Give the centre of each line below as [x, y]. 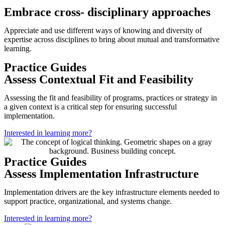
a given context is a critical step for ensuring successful [90, 107]
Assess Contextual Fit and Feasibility [99, 79]
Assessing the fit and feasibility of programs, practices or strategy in [110, 98]
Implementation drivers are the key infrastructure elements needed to [112, 192]
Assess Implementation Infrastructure [101, 174]
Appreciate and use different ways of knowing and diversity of [103, 30]
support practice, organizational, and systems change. [88, 201]
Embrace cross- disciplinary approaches [107, 12]
